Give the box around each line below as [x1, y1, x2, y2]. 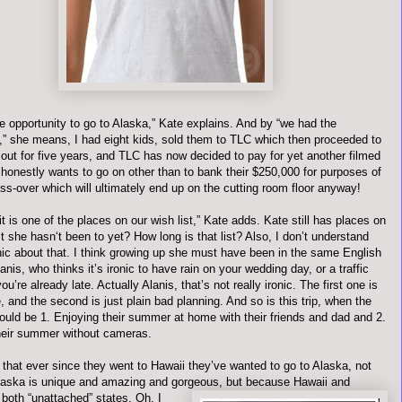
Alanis [142, 278, 174, 292]
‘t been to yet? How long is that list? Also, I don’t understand [56, 230, 369, 243]
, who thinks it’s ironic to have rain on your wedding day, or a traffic [22, 262, 369, 275]
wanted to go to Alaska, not [226, 359, 371, 372]
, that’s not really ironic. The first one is [174, 278, 378, 292]
